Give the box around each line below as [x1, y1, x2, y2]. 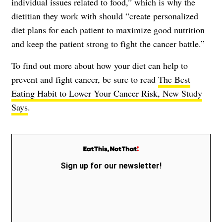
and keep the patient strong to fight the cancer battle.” [11, 37, 205, 50]
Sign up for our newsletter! [60, 161, 162, 171]
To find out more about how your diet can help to [11, 59, 188, 71]
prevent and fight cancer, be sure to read [11, 73, 158, 85]
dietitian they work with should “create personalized [11, 9, 198, 22]
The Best [158, 73, 190, 85]
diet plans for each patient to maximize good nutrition [11, 23, 205, 36]
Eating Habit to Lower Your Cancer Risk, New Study [11, 87, 202, 99]
